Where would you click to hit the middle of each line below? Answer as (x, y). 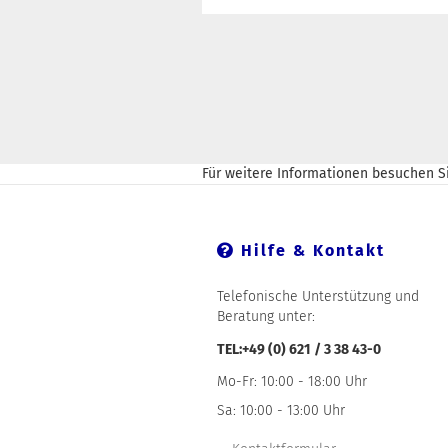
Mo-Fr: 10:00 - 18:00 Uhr (292, 381)
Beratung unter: (266, 316)
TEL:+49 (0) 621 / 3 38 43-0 (299, 349)
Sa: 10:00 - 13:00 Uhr (281, 410)
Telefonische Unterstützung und (318, 296)
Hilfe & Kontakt (310, 250)
